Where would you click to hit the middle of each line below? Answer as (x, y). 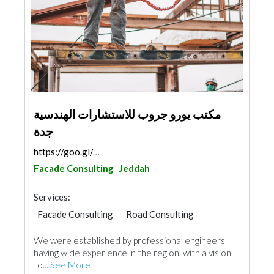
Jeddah (135, 168)
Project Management (80, 228)
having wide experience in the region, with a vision (132, 253)
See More (70, 265)
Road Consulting (160, 214)
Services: (52, 197)
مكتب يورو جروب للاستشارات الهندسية (127, 114)
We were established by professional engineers (129, 240)
